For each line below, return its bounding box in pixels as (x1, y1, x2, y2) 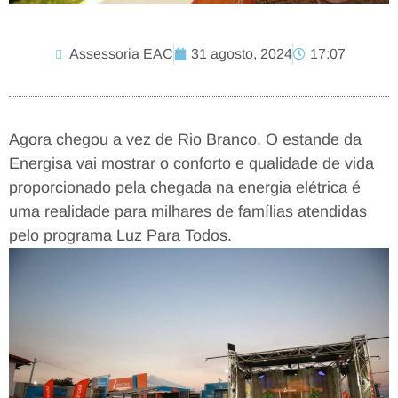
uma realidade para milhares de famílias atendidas (9, 203, 367, 221)
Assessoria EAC (69, 46, 173, 62)
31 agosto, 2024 (191, 46, 292, 62)
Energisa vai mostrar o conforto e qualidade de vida (9, 155, 374, 173)
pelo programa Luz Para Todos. (9, 227, 232, 245)
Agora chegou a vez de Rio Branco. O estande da (9, 131, 362, 149)
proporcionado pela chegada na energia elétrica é (9, 179, 361, 197)
